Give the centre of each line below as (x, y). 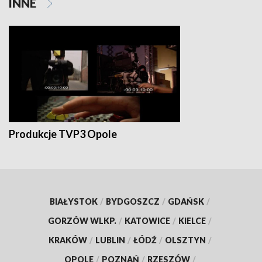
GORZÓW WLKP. (82, 221)
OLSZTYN (185, 240)
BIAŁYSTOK (74, 202)
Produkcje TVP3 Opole (63, 134)
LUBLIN (110, 240)
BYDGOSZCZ (133, 202)
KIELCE (192, 221)
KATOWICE (147, 221)
